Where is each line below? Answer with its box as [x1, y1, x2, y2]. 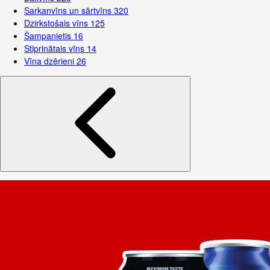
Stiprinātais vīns [24, 42, 87, 54]
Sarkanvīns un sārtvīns [24, 4, 114, 16]
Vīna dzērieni [24, 55, 77, 67]
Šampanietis [24, 30, 74, 42]
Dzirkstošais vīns [24, 17, 90, 29]
